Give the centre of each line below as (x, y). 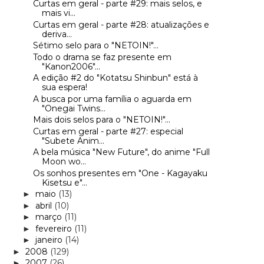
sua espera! (64, 88)
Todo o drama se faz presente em (102, 57)
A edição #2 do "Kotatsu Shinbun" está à (115, 78)
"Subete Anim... (73, 141)
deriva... (57, 34)
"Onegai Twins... (73, 108)
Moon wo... (64, 162)
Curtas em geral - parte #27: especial (108, 131)
